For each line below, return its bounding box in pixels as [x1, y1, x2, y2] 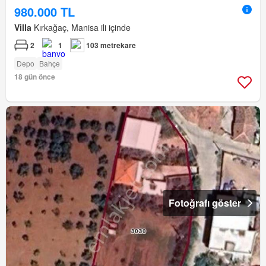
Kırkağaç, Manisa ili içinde [31, 21, 131, 33]
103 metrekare [86, 39, 136, 50]
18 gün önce [14, 71, 55, 82]
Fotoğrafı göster [169, 195, 241, 210]
